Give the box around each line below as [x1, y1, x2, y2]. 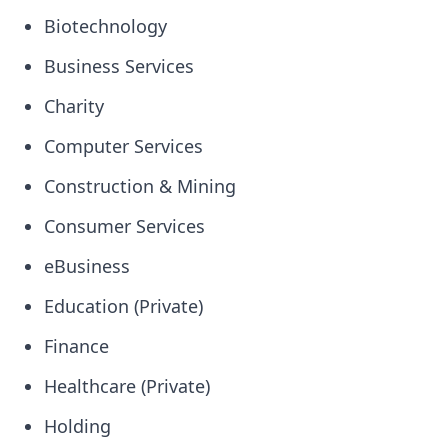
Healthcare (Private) [44, 374, 210, 398]
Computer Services [44, 134, 203, 158]
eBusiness [44, 254, 130, 278]
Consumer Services [44, 214, 205, 238]
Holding [44, 414, 111, 438]
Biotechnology [44, 14, 167, 38]
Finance [44, 334, 109, 358]
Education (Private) [44, 294, 203, 318]
